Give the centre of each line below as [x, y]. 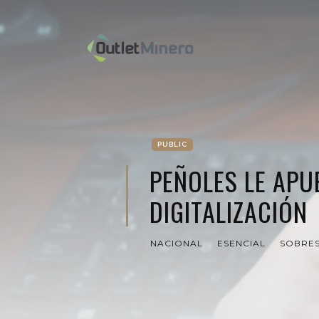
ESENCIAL [241, 243]
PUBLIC [172, 144]
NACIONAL [177, 243]
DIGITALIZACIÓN [229, 211]
